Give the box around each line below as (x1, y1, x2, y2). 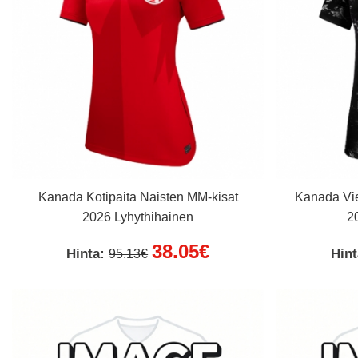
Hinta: (66, 246, 109, 262)
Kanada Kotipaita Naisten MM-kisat (38, 190, 238, 205)
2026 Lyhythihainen (82, 210, 194, 225)
